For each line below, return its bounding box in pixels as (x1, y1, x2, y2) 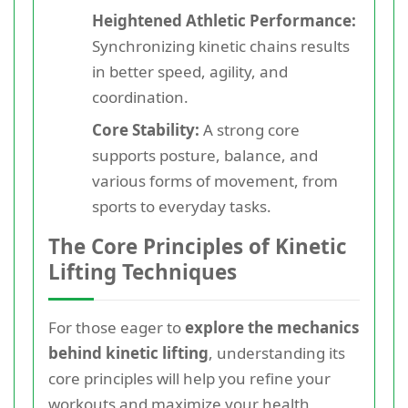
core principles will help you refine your (48, 367, 331, 389)
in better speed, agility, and (92, 60, 288, 82)
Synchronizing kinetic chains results (92, 35, 350, 56)
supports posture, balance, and (92, 144, 318, 166)
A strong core (199, 118, 300, 140)
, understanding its (209, 342, 345, 363)
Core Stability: (92, 118, 199, 140)
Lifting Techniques (48, 257, 237, 286)
